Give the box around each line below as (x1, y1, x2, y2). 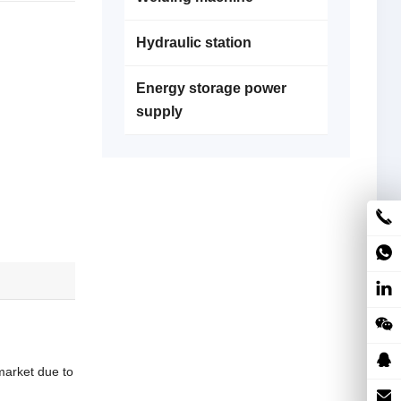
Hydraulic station (135, 35, 252, 50)
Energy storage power (135, 81, 286, 96)
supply (135, 104, 183, 119)
